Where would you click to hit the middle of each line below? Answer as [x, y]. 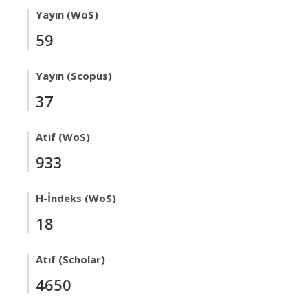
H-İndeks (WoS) [76, 198]
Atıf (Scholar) [70, 259]
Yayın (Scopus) [74, 76]
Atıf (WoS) [63, 137]
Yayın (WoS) [67, 14]
